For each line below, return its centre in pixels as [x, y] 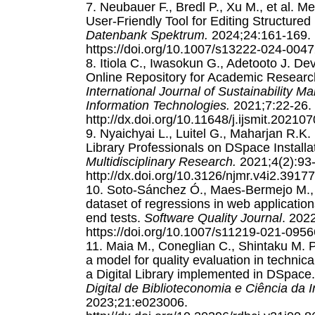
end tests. [115, 218]
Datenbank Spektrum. [147, 35]
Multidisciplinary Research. [161, 161]
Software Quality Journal [213, 218]
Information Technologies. [158, 105]
